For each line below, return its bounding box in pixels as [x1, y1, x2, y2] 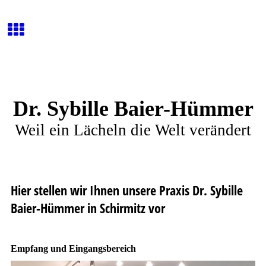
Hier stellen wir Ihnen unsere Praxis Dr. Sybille [10, 181, 243, 199]
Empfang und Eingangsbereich [10, 243, 136, 254]
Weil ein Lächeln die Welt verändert [15, 121, 251, 139]
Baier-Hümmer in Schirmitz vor [10, 199, 165, 217]
